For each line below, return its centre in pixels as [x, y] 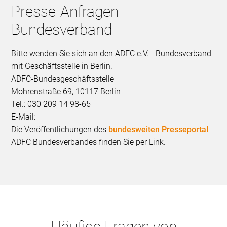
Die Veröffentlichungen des [60, 129]
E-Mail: [24, 117]
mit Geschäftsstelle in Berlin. [63, 66]
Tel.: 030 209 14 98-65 [51, 104]
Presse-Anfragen [65, 11]
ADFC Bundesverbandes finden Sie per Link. [89, 142]
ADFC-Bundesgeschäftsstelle [63, 79]
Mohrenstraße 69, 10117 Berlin [66, 91]
